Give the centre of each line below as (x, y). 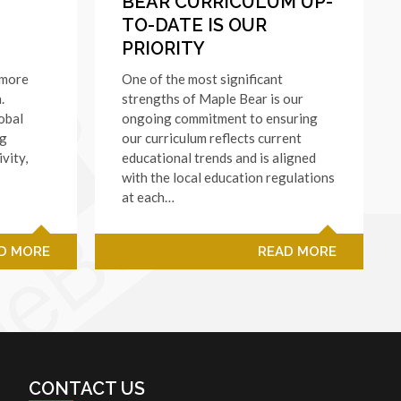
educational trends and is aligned (219, 157)
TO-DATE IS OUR (194, 25)
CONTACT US (87, 388)
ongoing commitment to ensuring (220, 118)
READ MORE (297, 251)
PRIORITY (163, 48)
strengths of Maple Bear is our (213, 98)
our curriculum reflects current (212, 137)
